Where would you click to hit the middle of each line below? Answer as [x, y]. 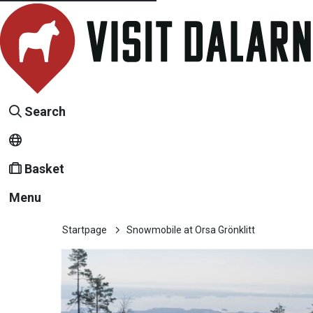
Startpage [85, 230]
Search [45, 111]
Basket [44, 169]
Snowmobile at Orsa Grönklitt [191, 230]
